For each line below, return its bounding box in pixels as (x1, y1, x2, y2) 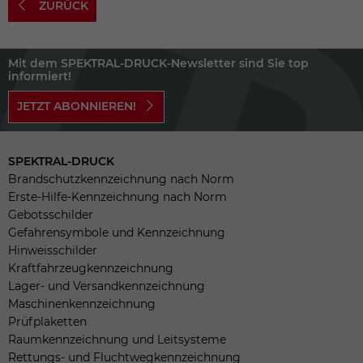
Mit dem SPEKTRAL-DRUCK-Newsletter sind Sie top (8, 55, 309, 70)
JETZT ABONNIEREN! (17, 98, 136, 113)
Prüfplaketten (8, 314, 87, 329)
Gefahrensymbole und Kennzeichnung (8, 224, 225, 240)
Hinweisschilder (8, 242, 97, 258)
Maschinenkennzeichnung (8, 296, 156, 311)
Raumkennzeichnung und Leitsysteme (8, 331, 226, 347)
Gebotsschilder (8, 207, 93, 222)
